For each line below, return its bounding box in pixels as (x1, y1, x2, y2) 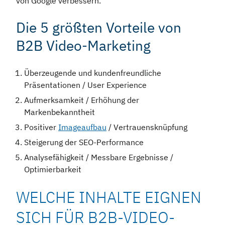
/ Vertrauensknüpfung (106, 122, 187, 133)
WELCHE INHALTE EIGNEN (16, 187, 201, 208)
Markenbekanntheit (24, 107, 97, 118)
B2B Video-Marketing (16, 36, 151, 55)
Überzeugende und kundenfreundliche (24, 68, 161, 78)
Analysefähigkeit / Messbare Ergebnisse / (24, 152, 173, 163)
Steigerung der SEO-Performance (24, 137, 146, 148)
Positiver (24, 122, 58, 133)
